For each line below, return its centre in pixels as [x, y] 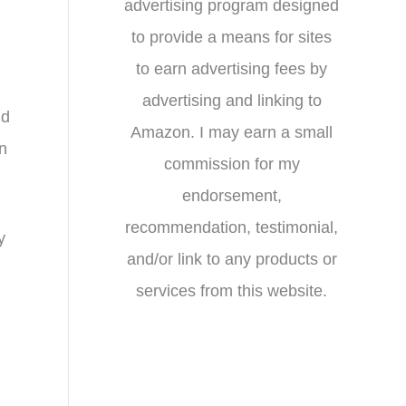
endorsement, [232, 195]
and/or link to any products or [232, 259]
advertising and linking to [232, 100]
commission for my [232, 164]
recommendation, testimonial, [232, 227]
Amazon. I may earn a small [232, 132]
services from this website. [232, 290]
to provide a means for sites [232, 37]
